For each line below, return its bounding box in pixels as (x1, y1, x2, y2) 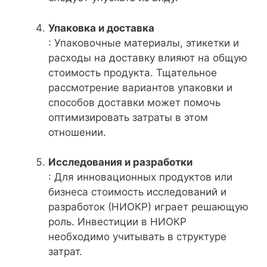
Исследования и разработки (48, 156, 193, 168)
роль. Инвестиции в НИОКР (48, 216, 187, 228)
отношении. (48, 126, 106, 138)
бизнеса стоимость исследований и (48, 186, 226, 198)
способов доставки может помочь (48, 96, 221, 108)
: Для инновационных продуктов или (48, 171, 232, 183)
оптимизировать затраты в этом (48, 111, 208, 123)
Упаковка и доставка (48, 21, 154, 34)
